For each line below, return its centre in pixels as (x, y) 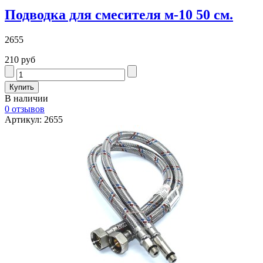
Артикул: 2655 (34, 120)
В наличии (26, 99)
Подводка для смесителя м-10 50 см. (119, 15)
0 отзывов (25, 109)
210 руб (20, 60)
